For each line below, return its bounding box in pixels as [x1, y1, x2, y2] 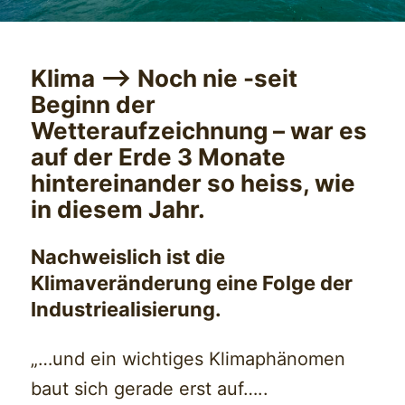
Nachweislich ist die [31, 244, 226, 268]
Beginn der [31, 89, 156, 118]
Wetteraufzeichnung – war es [31, 116, 368, 145]
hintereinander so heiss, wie [31, 168, 356, 197]
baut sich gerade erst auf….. [31, 377, 269, 400]
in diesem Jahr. [31, 194, 206, 223]
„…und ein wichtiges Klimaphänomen [31, 347, 346, 370]
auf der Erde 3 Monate [31, 142, 287, 171]
